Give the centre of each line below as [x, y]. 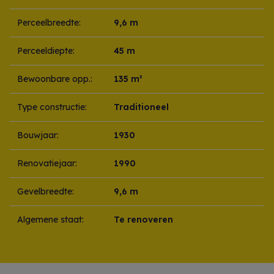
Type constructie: [52, 107]
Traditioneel [141, 107]
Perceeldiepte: [46, 51]
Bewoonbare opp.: [55, 79]
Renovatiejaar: [47, 164]
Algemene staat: [50, 220]
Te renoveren [143, 220]
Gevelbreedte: [46, 192]
